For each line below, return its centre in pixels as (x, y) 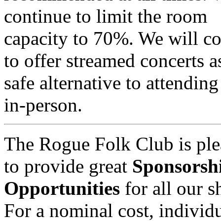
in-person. (43, 105)
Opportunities (62, 188)
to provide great (68, 166)
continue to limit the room (106, 16)
